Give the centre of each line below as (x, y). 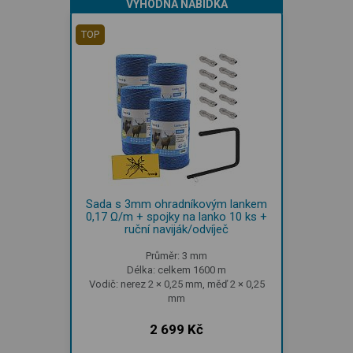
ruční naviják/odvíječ (176, 229)
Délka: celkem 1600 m (176, 269)
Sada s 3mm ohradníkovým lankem (176, 204)
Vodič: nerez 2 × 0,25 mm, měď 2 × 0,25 (176, 284)
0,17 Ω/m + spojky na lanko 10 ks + (176, 216)
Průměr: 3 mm (176, 255)
